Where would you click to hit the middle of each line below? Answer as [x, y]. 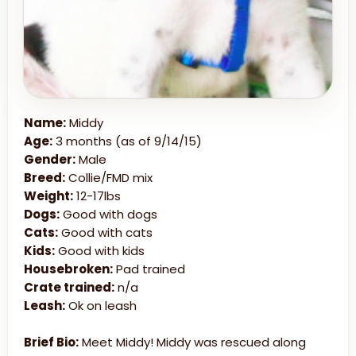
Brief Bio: [51, 342]
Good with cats [105, 233]
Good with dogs [108, 215]
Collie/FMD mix [109, 178]
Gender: [50, 160]
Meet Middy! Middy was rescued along [192, 342]
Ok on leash [101, 306]
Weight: [48, 196]
